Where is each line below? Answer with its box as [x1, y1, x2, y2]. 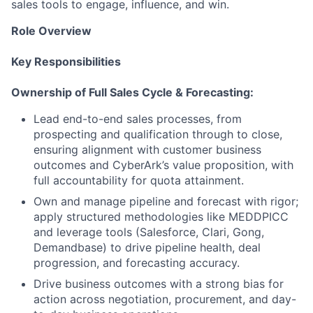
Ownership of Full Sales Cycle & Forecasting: [11, 85, 254, 99]
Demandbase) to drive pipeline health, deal [34, 240, 261, 254]
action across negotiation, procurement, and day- [34, 291, 296, 306]
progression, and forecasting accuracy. [34, 255, 240, 270]
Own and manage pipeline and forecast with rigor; [34, 194, 298, 208]
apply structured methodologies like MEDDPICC [34, 209, 289, 224]
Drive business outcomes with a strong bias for [34, 276, 284, 291]
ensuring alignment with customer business [34, 142, 261, 156]
